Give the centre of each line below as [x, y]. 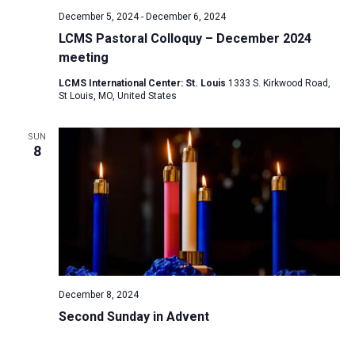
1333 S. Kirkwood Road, [279, 84]
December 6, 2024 [185, 17]
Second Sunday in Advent [134, 316]
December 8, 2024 [98, 294]
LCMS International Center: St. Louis [143, 84]
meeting [83, 58]
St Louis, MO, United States [117, 96]
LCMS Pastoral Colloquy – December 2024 [185, 39]
